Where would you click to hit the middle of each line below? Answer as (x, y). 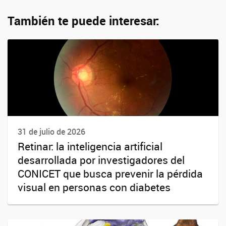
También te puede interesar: (83, 21)
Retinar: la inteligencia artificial (90, 147)
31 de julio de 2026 (51, 132)
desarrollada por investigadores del (101, 160)
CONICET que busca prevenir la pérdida (110, 174)
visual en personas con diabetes (94, 187)
